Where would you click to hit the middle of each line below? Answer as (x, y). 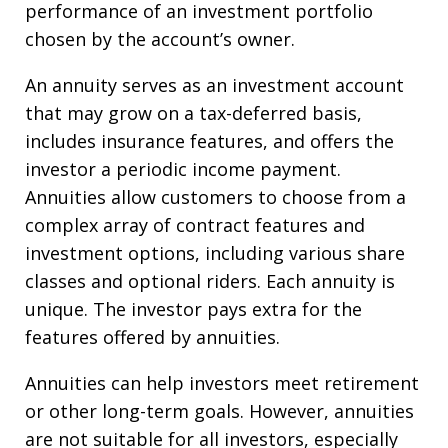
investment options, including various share (215, 252)
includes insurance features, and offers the (209, 140)
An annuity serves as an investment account (214, 84)
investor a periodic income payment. (183, 168)
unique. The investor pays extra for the (193, 308)
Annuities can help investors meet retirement (222, 382)
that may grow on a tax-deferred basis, (193, 112)
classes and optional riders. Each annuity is (210, 280)
